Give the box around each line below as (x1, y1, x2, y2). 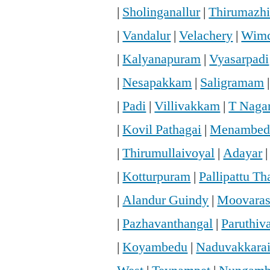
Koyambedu (122, 239, 188, 256)
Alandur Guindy (122, 192, 209, 209)
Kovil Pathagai (122, 121, 202, 139)
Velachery (179, 27, 233, 45)
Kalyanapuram (122, 51, 201, 68)
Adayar (223, 145, 263, 162)
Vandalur (122, 27, 171, 45)
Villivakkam (154, 98, 221, 115)
